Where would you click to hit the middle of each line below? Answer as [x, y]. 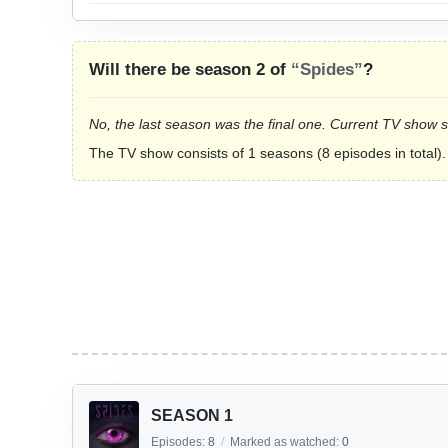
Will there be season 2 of [190, 69]
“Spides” [327, 69]
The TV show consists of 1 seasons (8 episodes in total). [267, 153]
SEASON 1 [192, 415]
